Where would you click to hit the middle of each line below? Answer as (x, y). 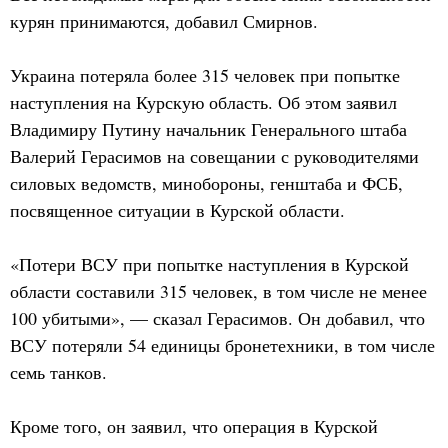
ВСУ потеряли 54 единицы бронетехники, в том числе (222, 345)
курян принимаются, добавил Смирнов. (164, 21)
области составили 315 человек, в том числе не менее (218, 291)
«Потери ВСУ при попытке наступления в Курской (209, 264)
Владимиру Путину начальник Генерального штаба (208, 129)
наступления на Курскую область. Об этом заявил (203, 102)
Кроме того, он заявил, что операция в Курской (194, 426)
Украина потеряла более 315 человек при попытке (205, 75)
